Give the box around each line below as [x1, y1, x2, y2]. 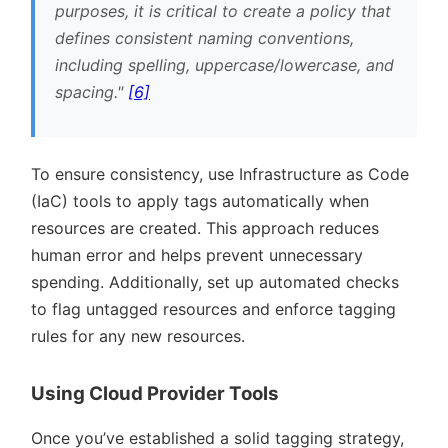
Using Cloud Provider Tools [31, 382, 279, 406]
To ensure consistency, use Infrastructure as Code [31, 163, 409, 184]
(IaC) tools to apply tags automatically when [31, 190, 369, 211]
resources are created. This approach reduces [31, 217, 379, 238]
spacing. [55, 81, 117, 102]
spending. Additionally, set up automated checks [31, 271, 399, 292]
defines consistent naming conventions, [55, 27, 354, 48]
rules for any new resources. [31, 325, 245, 346]
